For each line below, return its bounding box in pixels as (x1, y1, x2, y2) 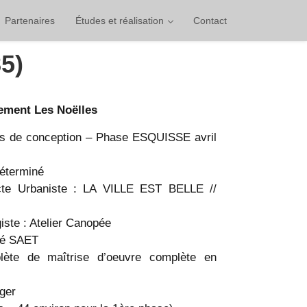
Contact (193, 15, 227, 26)
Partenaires (5, 15, 55, 26)
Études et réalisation (75, 15, 167, 26)
